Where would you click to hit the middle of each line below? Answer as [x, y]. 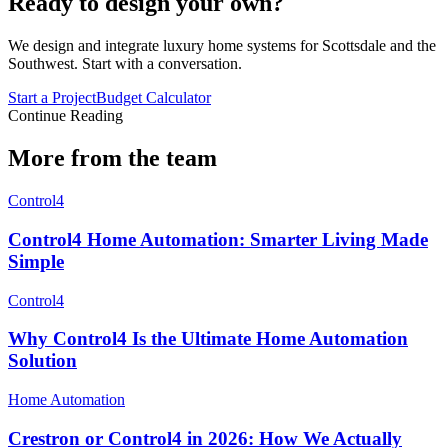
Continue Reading [65, 116]
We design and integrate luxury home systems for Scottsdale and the [222, 46]
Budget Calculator [153, 98]
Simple [36, 261]
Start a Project [52, 98]
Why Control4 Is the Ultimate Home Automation [208, 339]
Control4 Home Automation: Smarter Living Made [218, 239]
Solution [42, 361]
